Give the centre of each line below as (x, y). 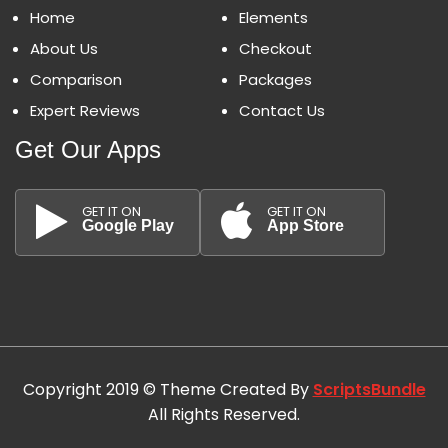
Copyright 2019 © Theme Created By (167, 389)
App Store (305, 225)
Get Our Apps (88, 149)
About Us (64, 48)
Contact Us (282, 110)
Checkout (275, 48)
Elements (273, 17)
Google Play (128, 225)
